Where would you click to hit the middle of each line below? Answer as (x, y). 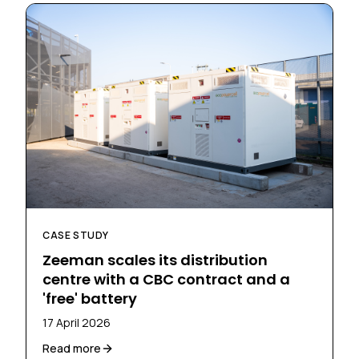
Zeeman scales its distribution (155, 260)
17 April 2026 (77, 322)
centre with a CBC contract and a (166, 279)
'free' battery (90, 298)
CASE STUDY (76, 235)
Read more (72, 348)
